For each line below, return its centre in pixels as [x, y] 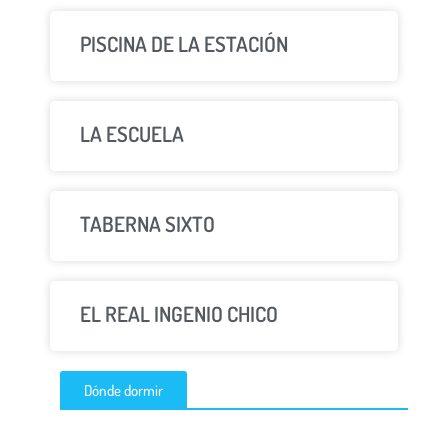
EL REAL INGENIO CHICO [179, 314]
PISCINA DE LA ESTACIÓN [184, 44]
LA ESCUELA [132, 134]
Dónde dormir [123, 391]
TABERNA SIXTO [147, 224]
